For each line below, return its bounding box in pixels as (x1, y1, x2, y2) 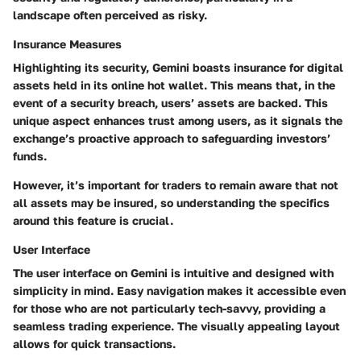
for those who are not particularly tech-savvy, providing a (13, 301, 326, 315)
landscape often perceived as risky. (13, 7, 207, 22)
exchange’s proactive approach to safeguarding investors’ (13, 131, 330, 145)
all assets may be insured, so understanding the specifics (13, 195, 330, 210)
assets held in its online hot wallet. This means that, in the (13, 77, 335, 92)
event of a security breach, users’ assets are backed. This (13, 95, 328, 110)
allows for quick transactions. (13, 336, 176, 351)
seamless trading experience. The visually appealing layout (13, 318, 340, 333)
